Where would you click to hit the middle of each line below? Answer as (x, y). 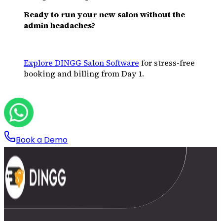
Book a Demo (42, 140)
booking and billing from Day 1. (84, 73)
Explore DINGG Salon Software (81, 62)
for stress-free (167, 62)
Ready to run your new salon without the (104, 14)
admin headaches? (59, 25)
